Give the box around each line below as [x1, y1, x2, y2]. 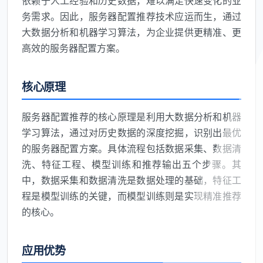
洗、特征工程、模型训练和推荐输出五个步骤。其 [22, 159, 241, 171]
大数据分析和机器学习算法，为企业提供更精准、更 [22, 26, 241, 39]
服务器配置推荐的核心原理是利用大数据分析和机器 [22, 111, 241, 123]
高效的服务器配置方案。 [22, 42, 125, 55]
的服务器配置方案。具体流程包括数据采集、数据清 [22, 143, 241, 155]
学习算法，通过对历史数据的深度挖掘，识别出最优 [22, 127, 241, 139]
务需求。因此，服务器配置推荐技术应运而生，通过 [22, 11, 241, 23]
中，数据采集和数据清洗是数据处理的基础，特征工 [22, 174, 241, 187]
